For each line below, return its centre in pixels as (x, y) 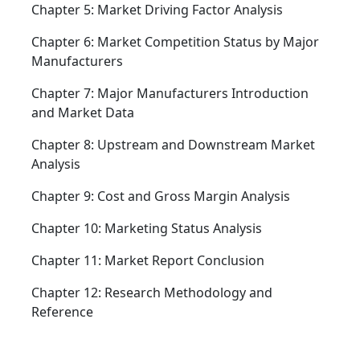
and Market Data (83, 113)
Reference (62, 312)
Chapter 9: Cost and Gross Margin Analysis (161, 196)
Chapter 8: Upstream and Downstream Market (173, 145)
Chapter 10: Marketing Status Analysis (147, 229)
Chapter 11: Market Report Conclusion (148, 261)
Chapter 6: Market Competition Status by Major (175, 42)
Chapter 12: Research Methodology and (152, 293)
